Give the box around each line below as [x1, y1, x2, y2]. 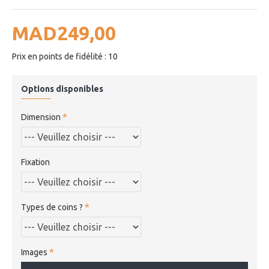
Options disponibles [21, 84, 103, 94]
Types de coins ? [21, 202, 83, 212]
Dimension [21, 112, 61, 122]
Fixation [21, 157, 50, 167]
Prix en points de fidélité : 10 [12, 52, 118, 61]
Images [21, 247, 47, 257]
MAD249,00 [12, 22, 116, 44]
